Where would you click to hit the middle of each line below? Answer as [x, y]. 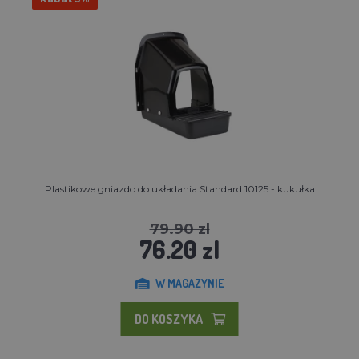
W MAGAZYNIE [190, 283]
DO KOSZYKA [168, 319]
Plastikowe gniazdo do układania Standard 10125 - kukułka [179, 188]
